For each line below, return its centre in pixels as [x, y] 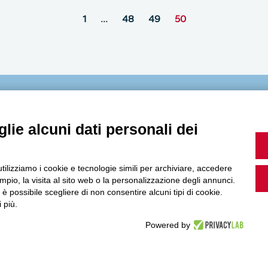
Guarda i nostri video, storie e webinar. [105, 173]
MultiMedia [120, 114]
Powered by [167, 225]
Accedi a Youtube [65, 235]
